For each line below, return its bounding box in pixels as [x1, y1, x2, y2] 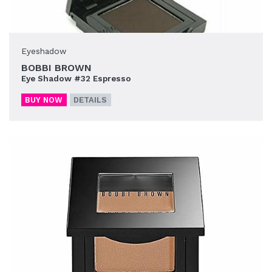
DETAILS [73, 95, 107, 105]
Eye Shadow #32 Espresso [21, 73, 131, 84]
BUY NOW [25, 95, 63, 105]
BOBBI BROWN [21, 62, 92, 74]
